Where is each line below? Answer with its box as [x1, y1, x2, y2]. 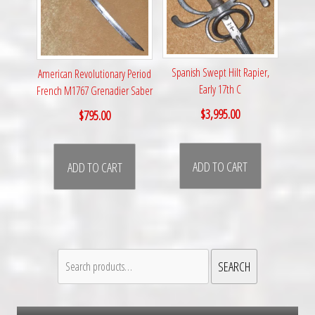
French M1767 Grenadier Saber [37, 82, 153, 98]
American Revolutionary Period [38, 65, 152, 82]
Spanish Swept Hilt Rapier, [171, 65, 269, 81]
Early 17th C [199, 82, 242, 98]
